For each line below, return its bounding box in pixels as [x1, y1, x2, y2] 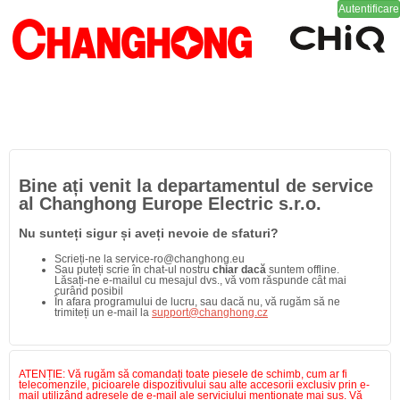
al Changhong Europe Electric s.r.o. [19, 194, 321, 213]
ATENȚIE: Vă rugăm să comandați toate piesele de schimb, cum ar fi [19, 368, 347, 380]
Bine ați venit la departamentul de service [19, 176, 373, 196]
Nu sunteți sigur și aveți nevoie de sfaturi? [19, 226, 279, 240]
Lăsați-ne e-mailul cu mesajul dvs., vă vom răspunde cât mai [54, 274, 346, 287]
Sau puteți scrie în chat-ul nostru [54, 263, 212, 276]
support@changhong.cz [152, 306, 268, 319]
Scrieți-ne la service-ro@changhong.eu [54, 253, 245, 265]
